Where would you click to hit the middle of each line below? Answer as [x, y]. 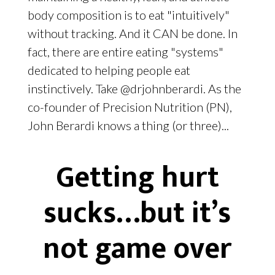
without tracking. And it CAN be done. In [132, 33]
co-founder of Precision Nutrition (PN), [130, 107]
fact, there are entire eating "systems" [125, 52]
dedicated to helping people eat [109, 70]
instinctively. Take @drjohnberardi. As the [134, 89]
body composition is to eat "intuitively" [128, 15]
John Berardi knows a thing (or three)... [128, 126]
